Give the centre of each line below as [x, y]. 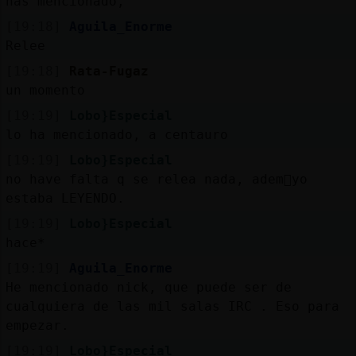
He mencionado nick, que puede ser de [148, 287]
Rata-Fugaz [108, 71]
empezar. [37, 325]
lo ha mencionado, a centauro [116, 134]
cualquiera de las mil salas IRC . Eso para [172, 306]
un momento [45, 90]
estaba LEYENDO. [65, 198]
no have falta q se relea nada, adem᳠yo [156, 179]
